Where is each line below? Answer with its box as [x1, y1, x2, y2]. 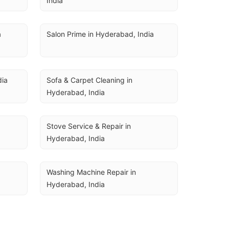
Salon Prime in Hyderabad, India [47, 30, 154, 38]
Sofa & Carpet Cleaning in [47, 76, 132, 84]
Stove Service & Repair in [47, 122, 131, 130]
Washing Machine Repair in [47, 168, 136, 176]
